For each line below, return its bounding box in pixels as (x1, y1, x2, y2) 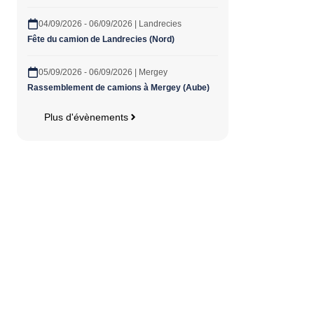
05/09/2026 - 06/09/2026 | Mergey (39, 67, 168, 77)
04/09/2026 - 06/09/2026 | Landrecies (39, 18, 182, 29)
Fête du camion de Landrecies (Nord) (27, 34, 177, 44)
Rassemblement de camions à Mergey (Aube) (27, 82, 210, 93)
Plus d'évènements (44, 111, 128, 123)
